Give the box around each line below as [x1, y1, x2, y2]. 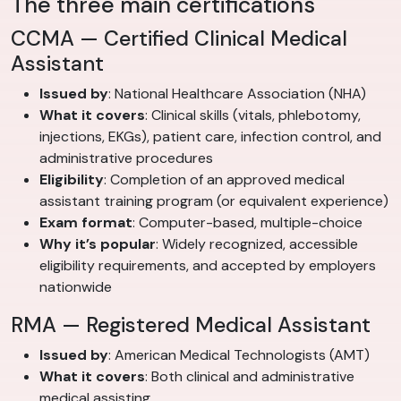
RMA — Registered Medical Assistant [11, 311, 371, 339]
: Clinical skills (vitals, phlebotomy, [145, 106, 361, 125]
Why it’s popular [39, 235, 156, 254]
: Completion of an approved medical [104, 170, 345, 190]
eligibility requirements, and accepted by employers [39, 256, 376, 276]
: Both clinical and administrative [145, 367, 354, 387]
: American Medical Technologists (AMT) [108, 346, 370, 365]
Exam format [39, 213, 132, 233]
